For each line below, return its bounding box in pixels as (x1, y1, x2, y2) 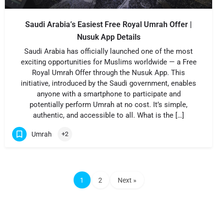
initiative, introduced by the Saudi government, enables (21, 79, 196, 88)
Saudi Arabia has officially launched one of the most (24, 47, 193, 56)
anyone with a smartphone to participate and (36, 90, 181, 98)
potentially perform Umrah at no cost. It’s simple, (30, 100, 187, 109)
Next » (117, 176, 137, 184)
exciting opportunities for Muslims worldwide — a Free (20, 58, 197, 66)
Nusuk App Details (77, 32, 140, 42)
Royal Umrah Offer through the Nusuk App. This (32, 68, 185, 77)
